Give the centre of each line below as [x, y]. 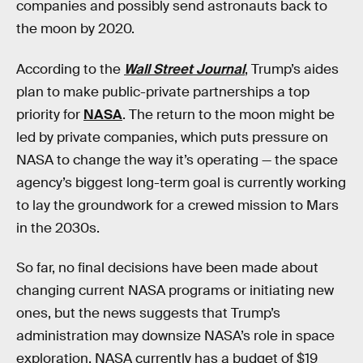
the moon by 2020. [75, 29]
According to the [70, 69]
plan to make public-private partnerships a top [163, 92]
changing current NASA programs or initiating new [175, 291]
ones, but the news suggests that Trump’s [148, 314]
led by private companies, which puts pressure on [172, 137]
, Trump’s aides [292, 69]
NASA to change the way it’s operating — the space [177, 160]
